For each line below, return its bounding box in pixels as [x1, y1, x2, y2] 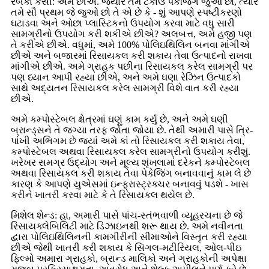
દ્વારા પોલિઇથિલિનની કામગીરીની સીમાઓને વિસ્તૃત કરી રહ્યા [11, 231, 247, 242]
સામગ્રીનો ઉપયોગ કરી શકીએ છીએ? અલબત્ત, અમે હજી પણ [11, 28, 252, 39]
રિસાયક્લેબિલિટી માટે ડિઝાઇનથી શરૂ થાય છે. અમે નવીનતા [11, 220, 243, 231]
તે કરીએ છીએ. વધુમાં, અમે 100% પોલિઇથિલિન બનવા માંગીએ [11, 39, 250, 50]
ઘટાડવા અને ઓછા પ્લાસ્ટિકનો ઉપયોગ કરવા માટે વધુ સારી [11, 17, 235, 28]
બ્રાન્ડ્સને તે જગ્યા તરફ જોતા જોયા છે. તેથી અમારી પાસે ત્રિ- [11, 124, 253, 135]
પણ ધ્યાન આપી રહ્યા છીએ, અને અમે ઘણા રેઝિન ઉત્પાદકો [11, 71, 241, 82]
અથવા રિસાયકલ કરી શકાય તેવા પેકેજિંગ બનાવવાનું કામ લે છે [11, 168, 251, 178]
